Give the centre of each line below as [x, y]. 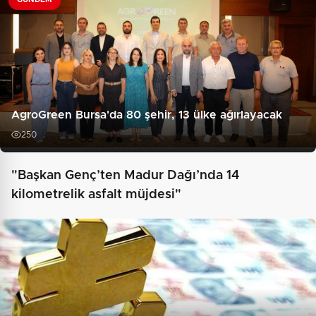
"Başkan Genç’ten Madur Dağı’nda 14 [126, 176]
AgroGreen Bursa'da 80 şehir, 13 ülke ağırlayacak [147, 115]
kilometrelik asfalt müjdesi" [96, 195]
